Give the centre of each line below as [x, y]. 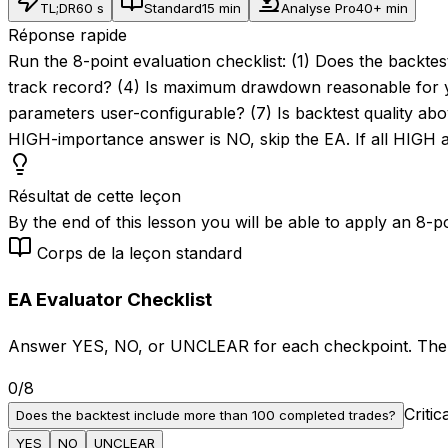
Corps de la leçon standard [139, 252]
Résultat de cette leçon [94, 195]
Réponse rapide [67, 34]
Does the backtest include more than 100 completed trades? [206, 415]
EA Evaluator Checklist [110, 299]
